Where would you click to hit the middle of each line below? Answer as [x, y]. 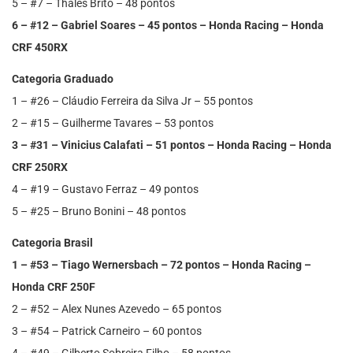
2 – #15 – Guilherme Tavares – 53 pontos [113, 123]
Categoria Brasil [52, 243]
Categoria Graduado [63, 79]
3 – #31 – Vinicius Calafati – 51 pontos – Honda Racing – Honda [172, 145]
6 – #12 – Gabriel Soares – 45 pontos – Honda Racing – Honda [168, 26]
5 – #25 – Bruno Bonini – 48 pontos [99, 212]
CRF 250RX [40, 167]
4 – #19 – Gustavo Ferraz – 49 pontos [105, 190]
